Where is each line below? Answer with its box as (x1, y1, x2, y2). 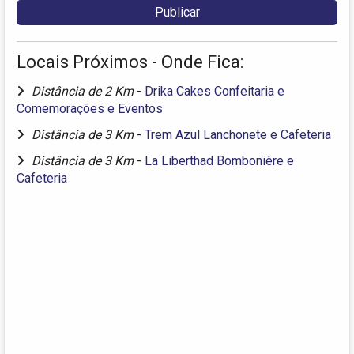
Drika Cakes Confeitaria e (145, 83, 284, 99)
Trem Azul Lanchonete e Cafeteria (145, 126, 331, 142)
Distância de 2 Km (32, 83, 137, 99)
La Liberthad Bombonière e (145, 153, 294, 168)
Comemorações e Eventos (17, 100, 163, 116)
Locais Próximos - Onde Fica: (17, 51, 243, 72)
